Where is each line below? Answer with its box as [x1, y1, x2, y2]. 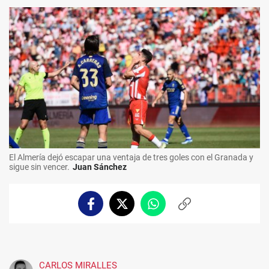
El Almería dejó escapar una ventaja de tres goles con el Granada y [9, 153, 253, 163]
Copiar [183, 204, 211, 214]
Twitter [121, 204, 151, 214]
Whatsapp [152, 204, 194, 214]
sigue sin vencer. [9, 162, 70, 172]
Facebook [89, 204, 128, 214]
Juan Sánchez [73, 162, 127, 172]
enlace [183, 216, 210, 226]
